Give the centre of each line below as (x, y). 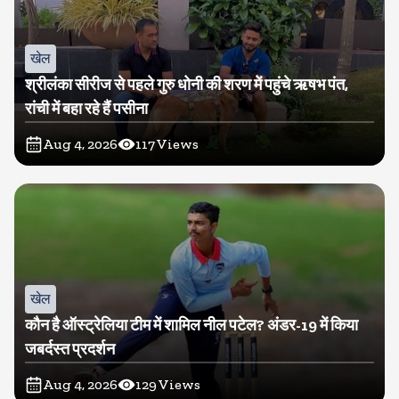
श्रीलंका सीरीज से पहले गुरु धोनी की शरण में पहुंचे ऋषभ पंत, (187, 85)
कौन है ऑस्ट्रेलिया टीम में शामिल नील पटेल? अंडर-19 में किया (191, 326)
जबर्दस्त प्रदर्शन (70, 350)
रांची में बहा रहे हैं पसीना (86, 109)
